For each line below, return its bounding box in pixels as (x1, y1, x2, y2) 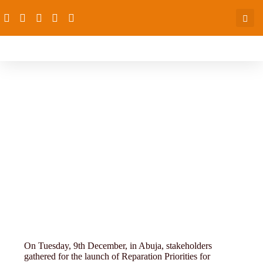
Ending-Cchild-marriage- (21, 89, 242, 112)
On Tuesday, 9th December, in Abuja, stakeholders (24, 241, 213, 251)
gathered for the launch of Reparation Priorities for (24, 251, 211, 262)
